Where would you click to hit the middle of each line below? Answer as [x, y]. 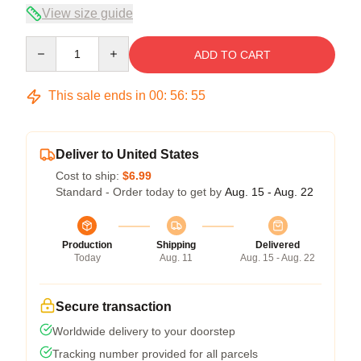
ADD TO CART [232, 55]
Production [87, 245]
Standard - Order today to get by [140, 192]
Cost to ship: [89, 176]
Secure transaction [114, 307]
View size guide [87, 13]
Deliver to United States [127, 154]
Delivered [278, 245]
